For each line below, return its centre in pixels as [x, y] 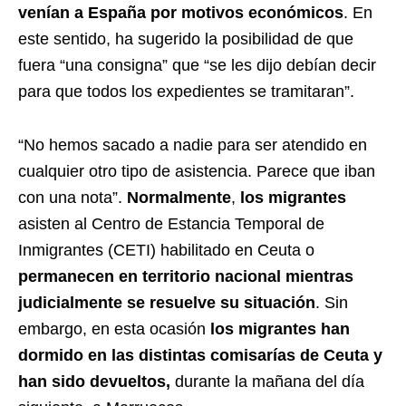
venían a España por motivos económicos [181, 12]
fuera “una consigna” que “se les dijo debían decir [197, 65]
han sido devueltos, [94, 381]
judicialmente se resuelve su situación [167, 302]
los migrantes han [280, 329]
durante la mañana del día [267, 381]
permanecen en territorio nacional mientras [186, 276]
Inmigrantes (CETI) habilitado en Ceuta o [166, 250]
